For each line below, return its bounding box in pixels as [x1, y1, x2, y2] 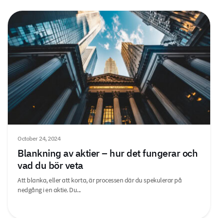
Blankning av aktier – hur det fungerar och [18, 146, 198, 160]
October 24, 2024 [18, 135, 61, 143]
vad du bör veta [18, 159, 83, 172]
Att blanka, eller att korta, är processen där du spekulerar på [18, 176, 182, 185]
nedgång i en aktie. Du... [18, 185, 81, 195]
